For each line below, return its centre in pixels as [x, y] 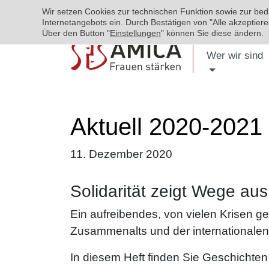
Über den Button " [76, 33]
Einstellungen [135, 33]
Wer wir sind [235, 56]
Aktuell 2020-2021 [166, 127]
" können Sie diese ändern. [212, 33]
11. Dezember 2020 [121, 154]
